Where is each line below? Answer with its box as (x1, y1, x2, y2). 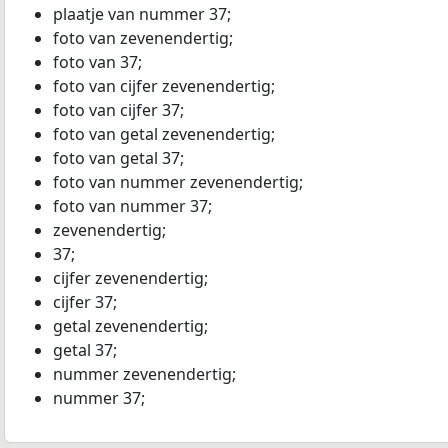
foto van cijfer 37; (53, 99, 184, 121)
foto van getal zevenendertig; (53, 123, 275, 145)
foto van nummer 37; (53, 195, 212, 217)
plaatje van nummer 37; (53, 3, 231, 25)
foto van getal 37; (53, 147, 184, 169)
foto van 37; (53, 51, 142, 73)
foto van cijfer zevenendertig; (53, 75, 275, 97)
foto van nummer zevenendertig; (53, 171, 303, 193)
